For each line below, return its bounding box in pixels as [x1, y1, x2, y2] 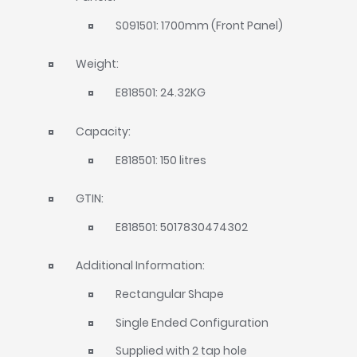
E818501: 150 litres [116, 151, 206, 168]
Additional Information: [76, 257, 206, 274]
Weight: [76, 56, 120, 73]
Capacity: [76, 123, 131, 139]
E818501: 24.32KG [116, 84, 206, 101]
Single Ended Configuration [116, 314, 269, 331]
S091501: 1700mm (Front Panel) [116, 18, 283, 34]
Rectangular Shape [116, 286, 224, 303]
